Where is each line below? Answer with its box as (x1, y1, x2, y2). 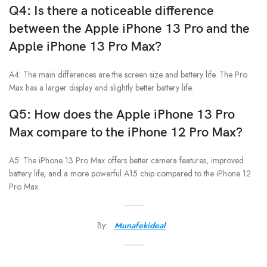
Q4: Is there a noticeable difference (9, 3, 214, 20)
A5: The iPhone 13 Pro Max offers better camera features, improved (9, 154, 244, 167)
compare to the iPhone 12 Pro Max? (33, 125, 243, 141)
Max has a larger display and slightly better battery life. (9, 82, 193, 94)
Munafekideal (114, 219, 166, 232)
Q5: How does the (9, 107, 116, 123)
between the (9, 21, 85, 38)
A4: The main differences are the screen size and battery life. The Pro (9, 69, 247, 81)
